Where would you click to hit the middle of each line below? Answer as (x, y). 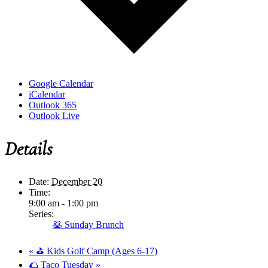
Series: (41, 214)
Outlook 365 (53, 105)
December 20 (77, 181)
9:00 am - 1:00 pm (63, 203)
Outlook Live (54, 115)
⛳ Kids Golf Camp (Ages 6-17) (95, 251)
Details (29, 149)
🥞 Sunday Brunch (88, 224)
